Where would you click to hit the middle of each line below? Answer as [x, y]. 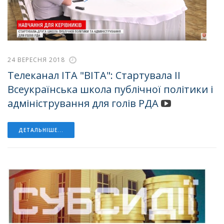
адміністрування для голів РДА [83, 103]
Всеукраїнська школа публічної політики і [110, 89]
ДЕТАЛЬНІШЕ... [41, 130]
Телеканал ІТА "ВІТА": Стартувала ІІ [94, 75]
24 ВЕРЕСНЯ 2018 [36, 59]
